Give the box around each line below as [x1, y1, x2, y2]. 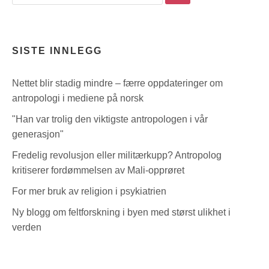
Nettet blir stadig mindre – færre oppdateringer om [12, 77, 223, 88]
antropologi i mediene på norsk [12, 92, 144, 103]
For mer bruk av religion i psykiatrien [12, 186, 166, 196]
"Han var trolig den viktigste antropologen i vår [12, 113, 208, 124]
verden [12, 222, 41, 232]
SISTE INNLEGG [12, 45, 102, 56]
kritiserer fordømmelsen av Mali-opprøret [12, 165, 184, 175]
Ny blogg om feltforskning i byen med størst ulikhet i [12, 207, 231, 217]
